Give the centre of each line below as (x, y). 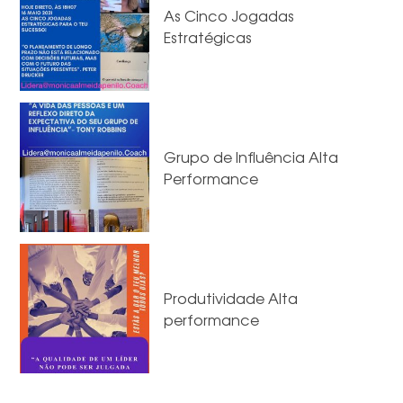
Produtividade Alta (231, 298)
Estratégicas (208, 37)
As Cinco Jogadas (229, 16)
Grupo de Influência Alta (251, 157)
